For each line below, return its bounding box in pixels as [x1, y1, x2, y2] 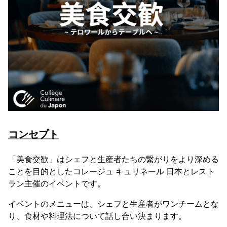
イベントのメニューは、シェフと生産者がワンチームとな [8, 199, 219, 208]
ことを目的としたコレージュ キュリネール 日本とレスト [8, 167, 215, 176]
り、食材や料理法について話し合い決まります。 [8, 211, 186, 220]
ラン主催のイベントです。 [8, 179, 105, 188]
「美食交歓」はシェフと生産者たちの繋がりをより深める [8, 155, 219, 164]
